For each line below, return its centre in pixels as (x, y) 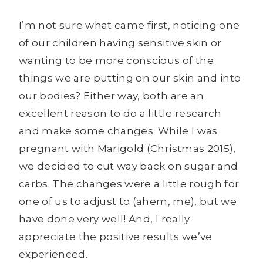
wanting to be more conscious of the (116, 61)
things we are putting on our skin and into (130, 78)
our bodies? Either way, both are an (111, 96)
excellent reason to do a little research (120, 114)
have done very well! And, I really (104, 219)
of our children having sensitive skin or (120, 43)
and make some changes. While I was (118, 131)
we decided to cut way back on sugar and (129, 166)
